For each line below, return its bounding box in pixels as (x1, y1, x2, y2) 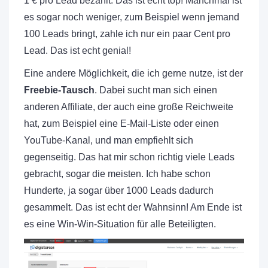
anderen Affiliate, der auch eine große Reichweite (24, 101, 233, 112)
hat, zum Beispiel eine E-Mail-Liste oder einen (24, 118, 219, 129)
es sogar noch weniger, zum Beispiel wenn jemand (24, 11, 239, 22)
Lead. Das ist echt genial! (24, 45, 131, 56)
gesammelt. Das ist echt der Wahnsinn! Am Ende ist (24, 202, 242, 212)
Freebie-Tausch (24, 84, 95, 95)
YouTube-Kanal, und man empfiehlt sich (24, 135, 193, 145)
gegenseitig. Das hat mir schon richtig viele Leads (24, 151, 234, 162)
